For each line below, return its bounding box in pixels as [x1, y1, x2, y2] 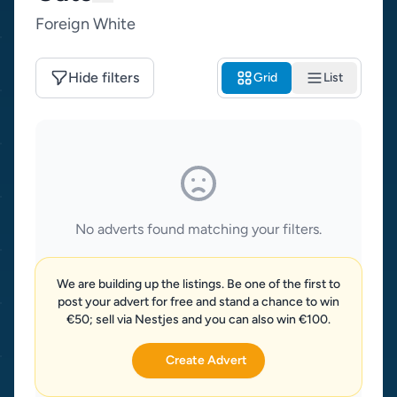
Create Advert [165, 353, 247, 368]
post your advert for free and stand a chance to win [58, 294, 339, 309]
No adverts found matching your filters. [75, 221, 322, 237]
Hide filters [68, 69, 139, 86]
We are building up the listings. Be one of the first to [57, 276, 340, 292]
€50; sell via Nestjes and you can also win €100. [66, 312, 331, 327]
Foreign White [35, 14, 136, 34]
